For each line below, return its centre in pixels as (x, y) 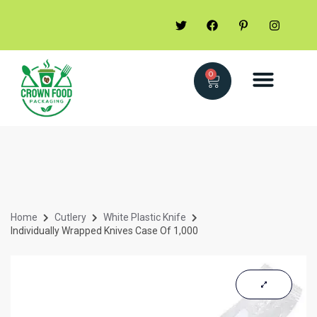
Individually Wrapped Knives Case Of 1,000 (104, 231)
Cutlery (70, 218)
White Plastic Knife (145, 218)
